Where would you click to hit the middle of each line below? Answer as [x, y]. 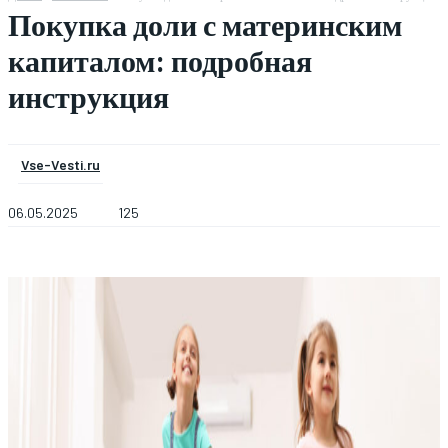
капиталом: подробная [160, 60]
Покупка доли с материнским [205, 24]
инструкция [88, 96]
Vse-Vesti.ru [60, 164]
